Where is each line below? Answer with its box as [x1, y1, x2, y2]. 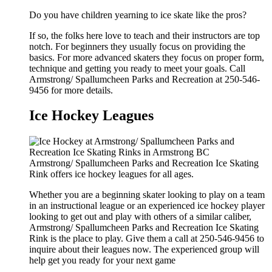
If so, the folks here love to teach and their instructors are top [29, 30, 260, 41]
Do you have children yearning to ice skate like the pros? [29, 9, 246, 20]
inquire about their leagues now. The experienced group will [29, 244, 259, 255]
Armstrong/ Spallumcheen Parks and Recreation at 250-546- [29, 73, 260, 84]
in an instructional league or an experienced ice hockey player [29, 200, 265, 211]
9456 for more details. [29, 84, 113, 95]
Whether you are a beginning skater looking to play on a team [29, 189, 265, 200]
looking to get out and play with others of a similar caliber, [29, 211, 251, 222]
